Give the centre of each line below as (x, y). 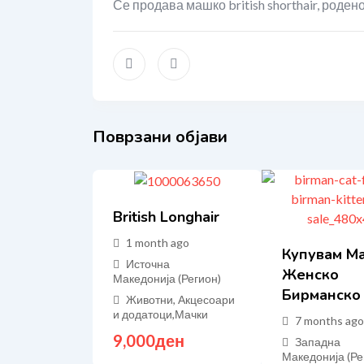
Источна (148, 263)
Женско (310, 275)
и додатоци (143, 314)
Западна (317, 342)
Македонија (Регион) (167, 278)
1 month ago (158, 242)
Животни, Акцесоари (180, 299)
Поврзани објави (160, 137)
